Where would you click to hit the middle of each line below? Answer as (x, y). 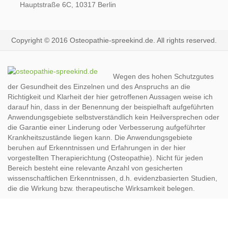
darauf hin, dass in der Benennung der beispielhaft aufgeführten (111, 107)
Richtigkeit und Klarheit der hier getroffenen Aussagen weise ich (110, 97)
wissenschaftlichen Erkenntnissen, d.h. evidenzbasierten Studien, (112, 178)
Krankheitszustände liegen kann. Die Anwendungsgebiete (100, 138)
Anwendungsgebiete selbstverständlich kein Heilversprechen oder (113, 117)
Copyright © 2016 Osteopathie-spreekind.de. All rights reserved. (114, 40)
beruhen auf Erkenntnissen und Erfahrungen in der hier (97, 148)
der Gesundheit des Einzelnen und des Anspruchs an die (99, 87)
